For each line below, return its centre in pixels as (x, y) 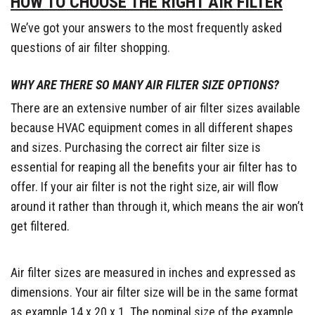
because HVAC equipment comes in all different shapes (152, 127)
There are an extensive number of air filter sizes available (155, 108)
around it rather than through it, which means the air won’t (157, 206)
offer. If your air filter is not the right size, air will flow (144, 186)
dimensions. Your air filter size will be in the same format (154, 292)
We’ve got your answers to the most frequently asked (146, 27)
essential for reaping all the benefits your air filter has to (154, 167)
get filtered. (40, 226)
